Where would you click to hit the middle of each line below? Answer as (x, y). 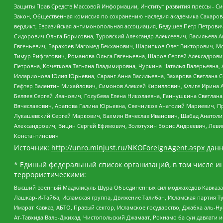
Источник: (33, 148)
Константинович (36, 136)
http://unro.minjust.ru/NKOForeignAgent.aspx (128, 148)
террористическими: (50, 175)
